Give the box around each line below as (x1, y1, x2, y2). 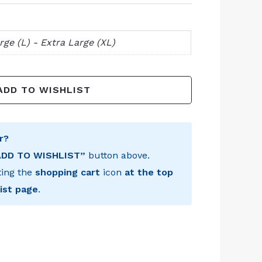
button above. (85, 149, 150, 161)
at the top (125, 166, 174, 178)
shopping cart (35, 166, 101, 178)
